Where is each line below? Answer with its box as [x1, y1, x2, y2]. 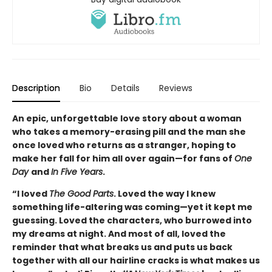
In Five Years [51, 166, 103, 178]
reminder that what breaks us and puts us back [12, 241, 233, 254]
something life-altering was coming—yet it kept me [12, 201, 253, 214]
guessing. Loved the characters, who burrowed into [12, 214, 252, 227]
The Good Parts [49, 188, 114, 200]
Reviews [159, 82, 192, 95]
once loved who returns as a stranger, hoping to [12, 139, 236, 152]
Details [111, 82, 140, 95]
